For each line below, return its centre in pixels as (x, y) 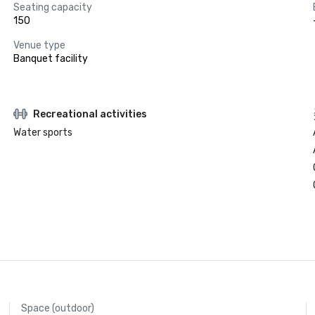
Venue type (39, 45)
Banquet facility (50, 59)
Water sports (43, 133)
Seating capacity (52, 7)
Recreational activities (90, 114)
